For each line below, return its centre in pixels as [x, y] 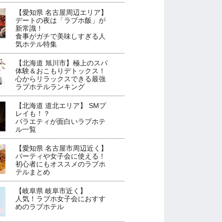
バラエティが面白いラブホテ [61, 121]
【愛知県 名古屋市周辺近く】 [62, 148]
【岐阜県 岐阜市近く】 [51, 191]
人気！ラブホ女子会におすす [61, 199]
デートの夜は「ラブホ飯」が [61, 20]
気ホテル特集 [36, 44]
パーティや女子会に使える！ [61, 156]
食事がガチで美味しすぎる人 [61, 36]
